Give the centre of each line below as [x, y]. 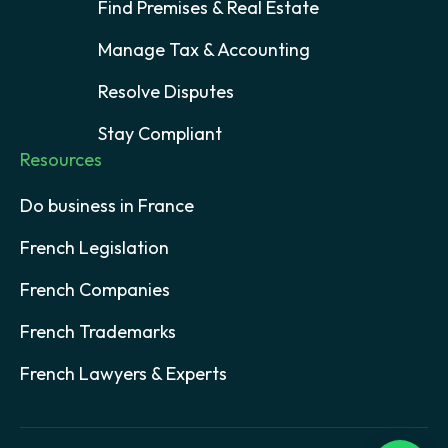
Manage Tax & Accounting [204, 50]
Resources [61, 160]
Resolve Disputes [166, 92]
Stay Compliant [160, 134]
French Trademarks [98, 332]
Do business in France [107, 206]
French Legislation [94, 248]
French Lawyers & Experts [123, 374]
